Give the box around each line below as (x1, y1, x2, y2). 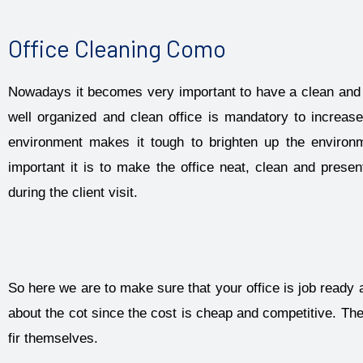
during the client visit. (8, 184, 138, 200)
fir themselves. (8, 331, 98, 347)
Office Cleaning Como (8, 33, 226, 62)
